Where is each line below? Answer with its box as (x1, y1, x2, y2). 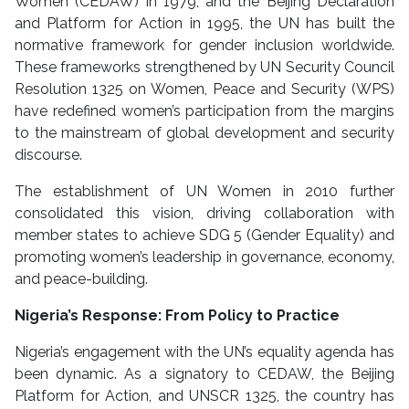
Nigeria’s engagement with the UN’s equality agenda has (15, 343, 394, 362)
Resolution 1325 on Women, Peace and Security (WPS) (15, 80, 394, 99)
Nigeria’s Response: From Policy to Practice (15, 307, 340, 325)
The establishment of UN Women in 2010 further (15, 183, 394, 201)
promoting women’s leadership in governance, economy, (15, 248, 394, 267)
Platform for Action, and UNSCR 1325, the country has (15, 387, 394, 405)
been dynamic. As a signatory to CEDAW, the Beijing (15, 365, 394, 383)
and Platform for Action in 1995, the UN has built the (15, 15, 394, 33)
